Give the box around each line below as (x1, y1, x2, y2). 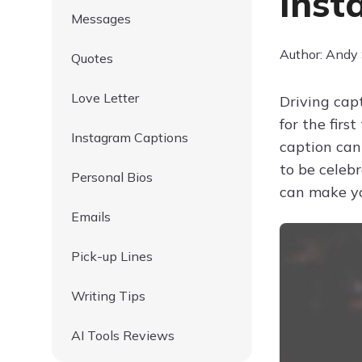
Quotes (71, 50, 113, 66)
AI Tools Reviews (71, 327, 175, 343)
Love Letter (71, 90, 139, 106)
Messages (71, 11, 131, 27)
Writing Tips (71, 288, 145, 304)
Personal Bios (71, 169, 153, 185)
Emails (71, 208, 111, 225)
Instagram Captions (71, 129, 188, 145)
